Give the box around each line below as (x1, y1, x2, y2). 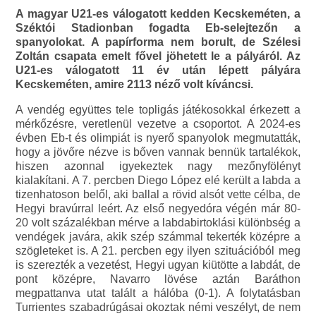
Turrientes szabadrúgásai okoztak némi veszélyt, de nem (16, 301, 300, 314)
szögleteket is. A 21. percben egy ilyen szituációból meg (16, 245, 300, 257)
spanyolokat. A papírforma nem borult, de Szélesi (16, 36, 300, 49)
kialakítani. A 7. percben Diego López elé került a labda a (16, 174, 300, 187)
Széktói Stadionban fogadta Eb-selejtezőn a (16, 22, 300, 35)
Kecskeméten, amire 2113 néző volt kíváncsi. (16, 78, 254, 91)
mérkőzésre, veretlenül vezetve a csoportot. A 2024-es (16, 118, 300, 130)
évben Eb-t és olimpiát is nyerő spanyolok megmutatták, (16, 132, 300, 145)
